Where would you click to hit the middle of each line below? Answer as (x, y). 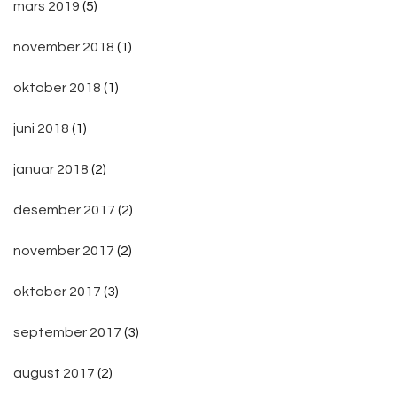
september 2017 (67, 332)
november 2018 (64, 47)
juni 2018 (41, 128)
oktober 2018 (57, 87)
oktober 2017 (57, 291)
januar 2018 (51, 169)
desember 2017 (64, 210)
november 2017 (64, 250)
